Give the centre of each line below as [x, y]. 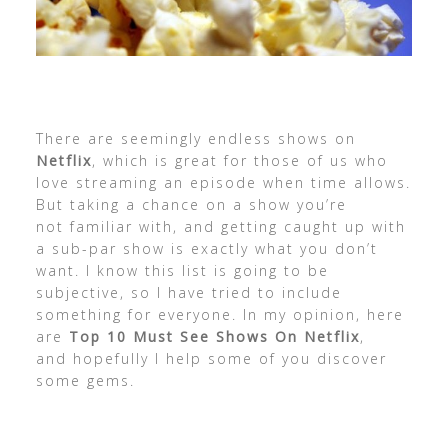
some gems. [85, 380]
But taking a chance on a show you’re [191, 204]
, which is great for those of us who [239, 160]
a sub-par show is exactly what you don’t [206, 248]
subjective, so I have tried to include [188, 292]
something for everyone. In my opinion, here [219, 314]
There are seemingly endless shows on [195, 138]
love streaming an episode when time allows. [223, 182]
